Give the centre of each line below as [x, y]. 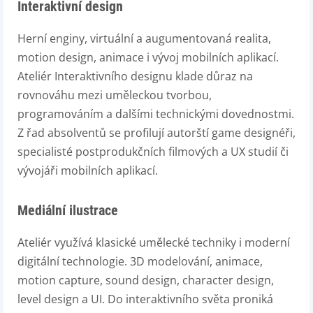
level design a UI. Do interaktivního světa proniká [145, 299]
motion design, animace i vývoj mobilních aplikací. [148, 57]
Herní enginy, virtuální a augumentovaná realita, [144, 38]
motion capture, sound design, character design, [146, 280]
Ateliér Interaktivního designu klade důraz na [135, 76]
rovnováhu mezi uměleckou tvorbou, [115, 95]
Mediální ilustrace [68, 210]
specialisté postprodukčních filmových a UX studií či [153, 152]
